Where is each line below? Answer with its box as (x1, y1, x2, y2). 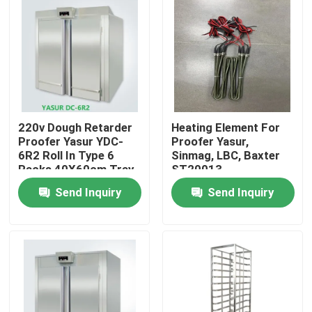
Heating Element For (171, 120, 280, 135)
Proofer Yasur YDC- (18, 134, 124, 149)
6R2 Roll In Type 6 (18, 148, 115, 163)
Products (24, 256, 74, 271)
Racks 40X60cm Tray (18, 162, 134, 177)
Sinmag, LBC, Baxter (171, 148, 280, 163)
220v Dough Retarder (18, 120, 133, 135)
